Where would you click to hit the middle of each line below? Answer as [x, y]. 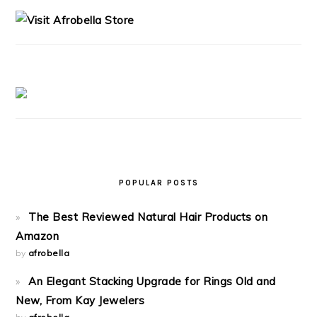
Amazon [38, 236]
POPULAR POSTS [158, 183]
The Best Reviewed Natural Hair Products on [148, 217]
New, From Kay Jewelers [80, 300]
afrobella [49, 253]
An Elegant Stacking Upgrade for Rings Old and [152, 281]
